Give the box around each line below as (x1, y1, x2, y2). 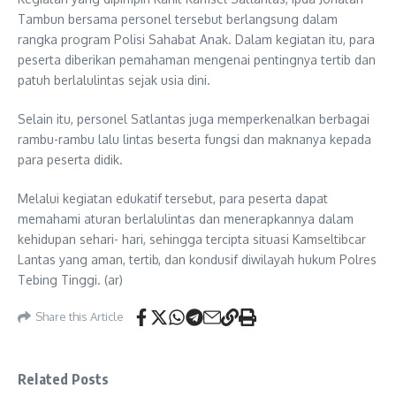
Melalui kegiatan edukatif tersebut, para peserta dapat (18, 190, 328, 206)
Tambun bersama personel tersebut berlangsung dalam (18, 11, 338, 27)
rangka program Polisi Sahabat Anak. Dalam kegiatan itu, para (18, 31, 375, 47)
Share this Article (35, 309, 124, 324)
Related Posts (18, 369, 110, 388)
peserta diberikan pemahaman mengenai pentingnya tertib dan (18, 51, 376, 67)
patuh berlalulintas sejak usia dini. (18, 72, 210, 88)
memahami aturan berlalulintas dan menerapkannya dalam (18, 210, 354, 226)
